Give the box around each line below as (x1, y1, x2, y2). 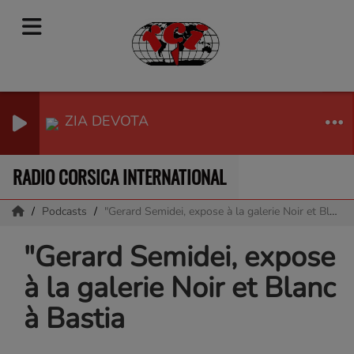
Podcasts (42, 204, 90, 219)
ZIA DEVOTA (65, 111, 149, 130)
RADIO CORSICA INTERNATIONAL (13, 164, 226, 190)
